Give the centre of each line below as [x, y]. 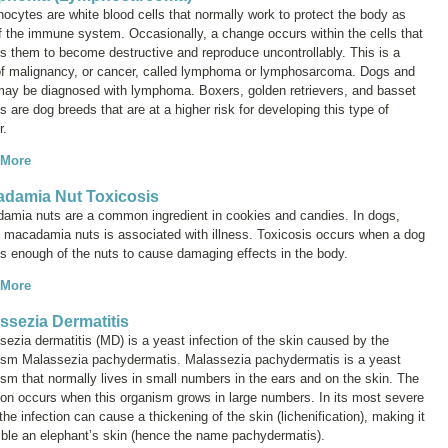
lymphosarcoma [306, 71]
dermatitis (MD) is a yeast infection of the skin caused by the [210, 340]
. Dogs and [383, 71]
